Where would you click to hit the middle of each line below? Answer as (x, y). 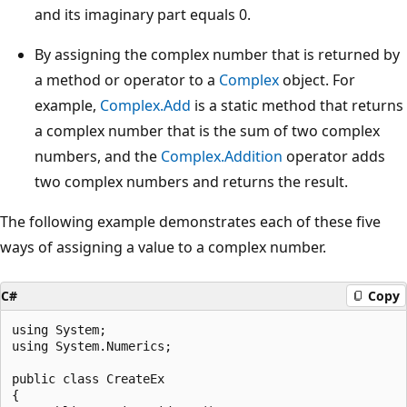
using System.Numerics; (92, 346)
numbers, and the (98, 156)
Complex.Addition (222, 156)
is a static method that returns (297, 105)
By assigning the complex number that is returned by (217, 54)
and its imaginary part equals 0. (143, 14)
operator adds (334, 156)
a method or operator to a (127, 79)
